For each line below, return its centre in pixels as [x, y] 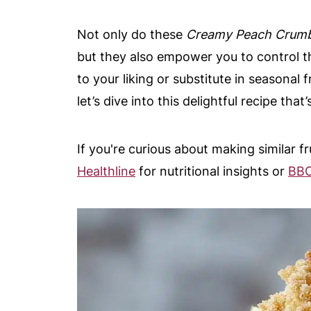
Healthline [106, 171]
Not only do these [132, 34]
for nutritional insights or [212, 171]
